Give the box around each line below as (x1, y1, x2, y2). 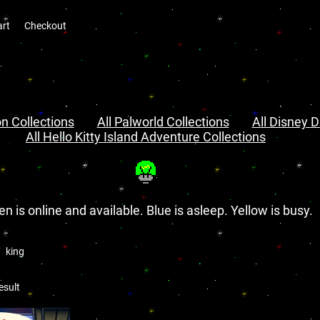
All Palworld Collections (96, 114, 229, 129)
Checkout (24, 20, 66, 31)
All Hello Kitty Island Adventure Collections (26, 129, 266, 144)
